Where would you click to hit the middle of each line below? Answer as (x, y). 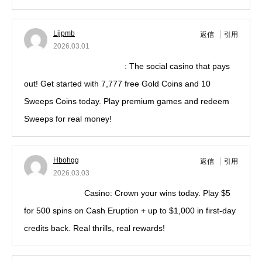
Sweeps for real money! (68, 119)
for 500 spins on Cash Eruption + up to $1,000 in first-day (130, 211)
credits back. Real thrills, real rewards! (94, 228)
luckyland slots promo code (74, 66)
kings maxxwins (53, 193)
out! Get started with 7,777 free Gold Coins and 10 (117, 84)
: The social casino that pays (177, 66)
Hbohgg (66, 160)
